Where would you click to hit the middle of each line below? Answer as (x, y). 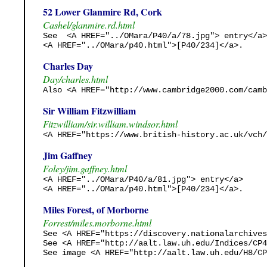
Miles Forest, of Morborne (96, 209)
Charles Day (68, 66)
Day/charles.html (75, 79)
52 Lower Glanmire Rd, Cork (103, 11)
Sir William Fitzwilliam (89, 110)
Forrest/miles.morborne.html (97, 222)
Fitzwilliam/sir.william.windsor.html (110, 123)
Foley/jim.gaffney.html (85, 168)
